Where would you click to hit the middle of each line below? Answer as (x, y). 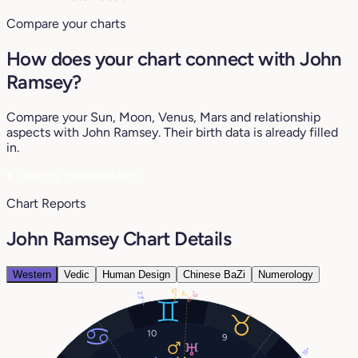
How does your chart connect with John (174, 58)
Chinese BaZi (214, 274)
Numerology (286, 274)
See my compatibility (77, 175)
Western (32, 274)
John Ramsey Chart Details (119, 238)
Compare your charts (66, 24)
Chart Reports (46, 203)
